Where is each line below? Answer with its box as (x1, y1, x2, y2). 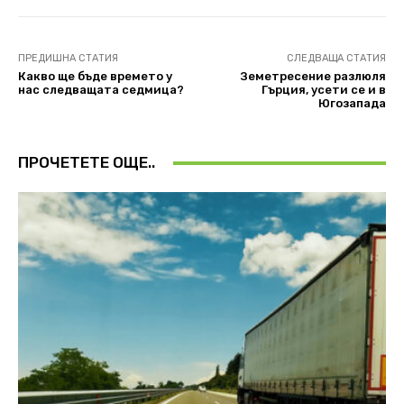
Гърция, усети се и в (261, 83, 386, 97)
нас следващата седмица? (18, 83, 184, 97)
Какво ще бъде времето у (18, 69, 172, 84)
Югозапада (317, 96, 386, 111)
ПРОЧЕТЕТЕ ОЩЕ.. (18, 153, 155, 172)
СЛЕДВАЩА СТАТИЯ (286, 52, 386, 65)
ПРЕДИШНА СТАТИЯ (18, 52, 118, 65)
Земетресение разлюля (240, 69, 386, 84)
